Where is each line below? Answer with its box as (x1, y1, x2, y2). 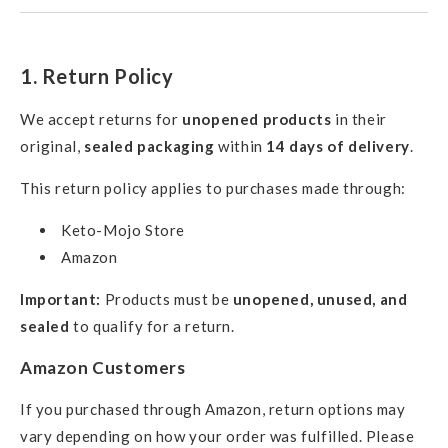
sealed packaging (84, 136, 215, 155)
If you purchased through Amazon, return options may (20, 399, 406, 418)
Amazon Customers (20, 356, 186, 378)
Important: (20, 289, 101, 308)
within (214, 136, 267, 155)
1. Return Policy (20, 64, 174, 89)
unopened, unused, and (232, 289, 408, 308)
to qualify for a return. (69, 316, 235, 335)
